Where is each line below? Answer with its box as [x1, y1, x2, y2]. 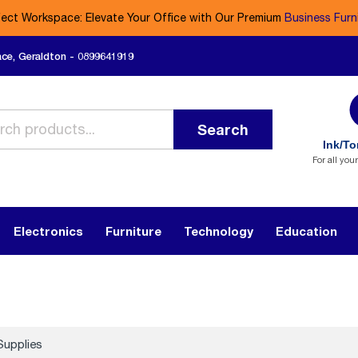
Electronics [14, 224, 83, 238]
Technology [184, 224, 253, 238]
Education [276, 224, 337, 238]
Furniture [105, 224, 161, 238]
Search [197, 121, 249, 138]
